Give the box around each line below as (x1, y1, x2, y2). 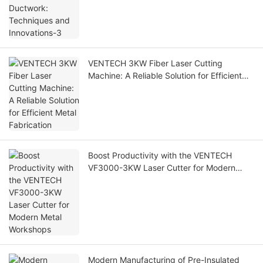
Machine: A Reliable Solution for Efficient (88, 70, 242, 81)
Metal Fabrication (88, 83, 154, 93)
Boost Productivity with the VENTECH (88, 150, 232, 161)
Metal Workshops (88, 175, 154, 186)
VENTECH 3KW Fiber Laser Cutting (88, 58, 222, 69)
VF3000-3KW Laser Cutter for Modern (88, 163, 235, 173)
